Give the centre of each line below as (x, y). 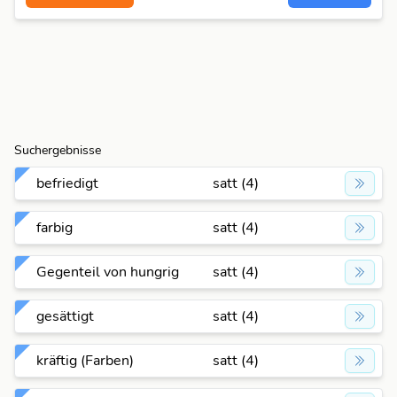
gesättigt (65, 316)
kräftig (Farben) (85, 361)
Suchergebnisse (58, 150)
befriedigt (67, 183)
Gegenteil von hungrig (108, 272)
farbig (54, 228)
